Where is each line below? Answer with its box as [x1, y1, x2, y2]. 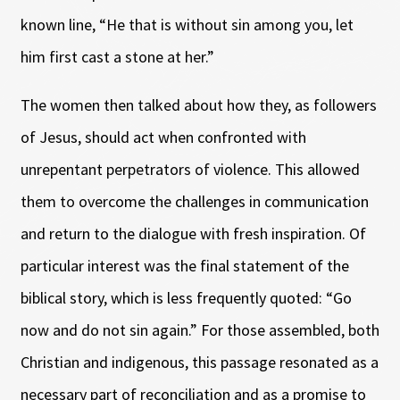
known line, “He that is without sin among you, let [20, 14, 354, 36]
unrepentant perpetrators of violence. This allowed [20, 159, 360, 180]
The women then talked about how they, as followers [20, 95, 377, 116]
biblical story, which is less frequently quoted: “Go [20, 287, 352, 309]
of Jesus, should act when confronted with [20, 127, 306, 148]
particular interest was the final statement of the [20, 255, 349, 277]
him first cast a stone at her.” [20, 46, 214, 68]
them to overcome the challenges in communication [20, 191, 369, 212]
